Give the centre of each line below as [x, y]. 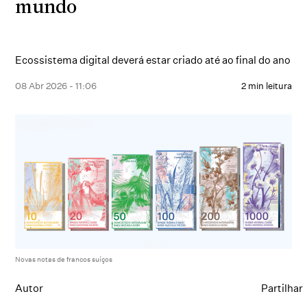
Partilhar [282, 288]
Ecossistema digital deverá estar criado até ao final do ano [153, 60]
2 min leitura [266, 86]
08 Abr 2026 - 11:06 [56, 86]
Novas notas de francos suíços [64, 259]
